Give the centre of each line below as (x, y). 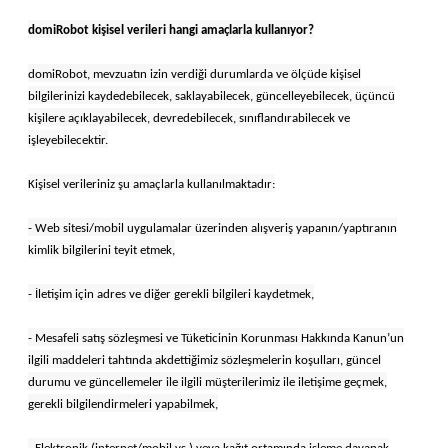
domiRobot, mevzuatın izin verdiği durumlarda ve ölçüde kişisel (194, 74)
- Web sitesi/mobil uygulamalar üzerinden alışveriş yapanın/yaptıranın (212, 228)
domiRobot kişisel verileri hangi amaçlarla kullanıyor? (171, 30)
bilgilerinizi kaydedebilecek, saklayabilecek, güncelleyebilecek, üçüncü (211, 96)
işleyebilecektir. (68, 140)
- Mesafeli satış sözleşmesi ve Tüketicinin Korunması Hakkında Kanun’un (216, 338)
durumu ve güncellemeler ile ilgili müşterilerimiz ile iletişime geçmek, (207, 382)
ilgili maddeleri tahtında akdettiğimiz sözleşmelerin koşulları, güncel (204, 360)
